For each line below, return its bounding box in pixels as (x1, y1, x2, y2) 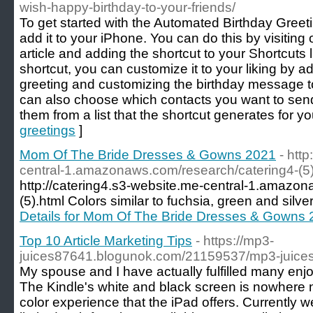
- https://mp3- (196, 233, 274, 248)
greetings (20, 123, 75, 138)
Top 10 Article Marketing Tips (20, 233, 192, 248)
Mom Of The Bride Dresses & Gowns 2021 (20, 147, 276, 162)
